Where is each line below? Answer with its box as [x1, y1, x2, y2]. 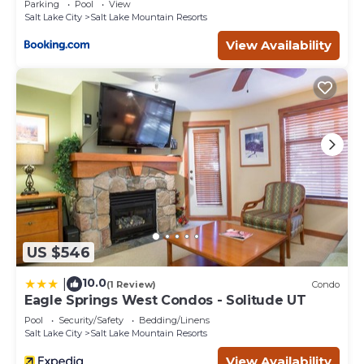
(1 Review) [106, 278, 156, 290]
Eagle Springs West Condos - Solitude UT [24, 292, 306, 309]
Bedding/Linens [139, 314, 210, 327]
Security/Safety [58, 314, 123, 327]
